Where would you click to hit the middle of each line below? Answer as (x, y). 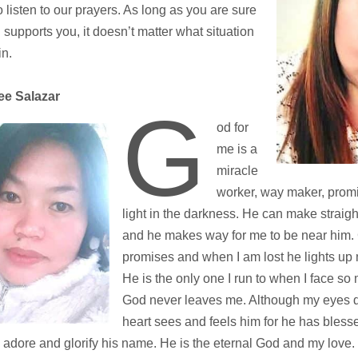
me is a (237, 149)
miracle (237, 170)
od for (232, 127)
